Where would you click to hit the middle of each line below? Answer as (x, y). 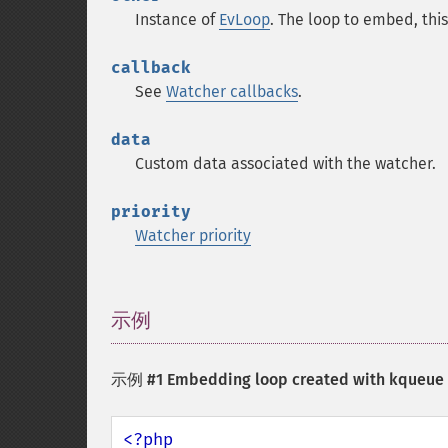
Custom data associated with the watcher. (285, 163)
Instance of (177, 19)
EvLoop (244, 19)
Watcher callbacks (232, 91)
